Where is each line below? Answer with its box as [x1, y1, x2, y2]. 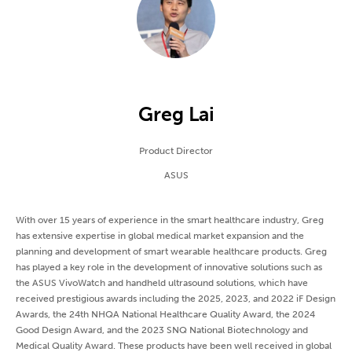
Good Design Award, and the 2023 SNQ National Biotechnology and [16, 324, 308, 336]
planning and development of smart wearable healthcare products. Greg [16, 246, 327, 258]
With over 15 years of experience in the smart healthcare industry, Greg [16, 214, 324, 226]
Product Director [139, 145, 213, 157]
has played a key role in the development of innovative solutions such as [16, 262, 322, 273]
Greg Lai [137, 102, 214, 127]
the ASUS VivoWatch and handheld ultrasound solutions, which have [16, 277, 308, 289]
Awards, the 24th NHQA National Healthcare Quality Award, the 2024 [16, 309, 315, 321]
